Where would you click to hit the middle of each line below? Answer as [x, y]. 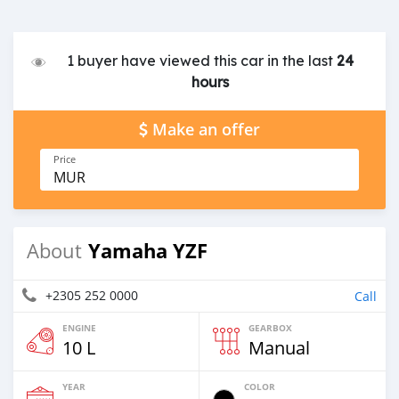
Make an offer [206, 129]
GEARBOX [270, 327]
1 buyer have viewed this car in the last [202, 60]
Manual [279, 347]
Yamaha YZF [148, 250]
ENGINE [79, 327]
